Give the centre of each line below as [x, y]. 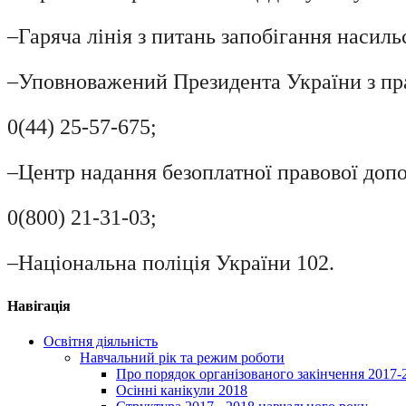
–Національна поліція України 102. [171, 263]
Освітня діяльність [101, 341]
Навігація [39, 305]
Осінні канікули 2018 [182, 390]
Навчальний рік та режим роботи [182, 357]
